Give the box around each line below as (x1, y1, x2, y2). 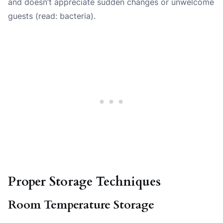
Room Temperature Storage (8, 197, 154, 214)
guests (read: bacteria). (8, 11, 96, 21)
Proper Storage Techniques (8, 173, 161, 191)
